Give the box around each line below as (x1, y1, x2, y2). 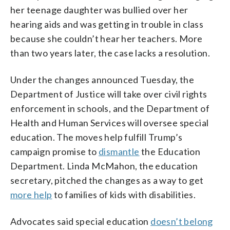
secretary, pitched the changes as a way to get (10, 174, 204, 186)
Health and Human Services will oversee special (10, 117, 209, 128)
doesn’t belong (150, 215, 213, 227)
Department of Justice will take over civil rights (10, 88, 207, 100)
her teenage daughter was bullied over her (10, 4, 188, 15)
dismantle (99, 145, 140, 157)
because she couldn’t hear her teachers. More (10, 32, 203, 44)
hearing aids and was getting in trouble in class (10, 18, 204, 30)
